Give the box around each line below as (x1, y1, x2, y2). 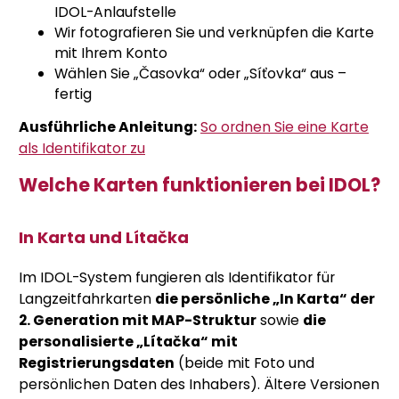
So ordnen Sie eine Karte (200, 117, 369, 138)
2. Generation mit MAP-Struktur (19, 310, 256, 331)
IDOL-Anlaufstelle (54, 2, 176, 23)
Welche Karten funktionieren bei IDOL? (19, 173, 380, 199)
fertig (54, 84, 92, 105)
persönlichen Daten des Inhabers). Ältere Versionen (19, 374, 379, 395)
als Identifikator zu (19, 138, 145, 159)
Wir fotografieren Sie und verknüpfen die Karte (54, 22, 374, 44)
